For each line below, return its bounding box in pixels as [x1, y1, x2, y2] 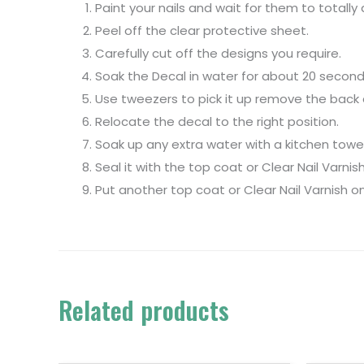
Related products [58, 291, 229, 328]
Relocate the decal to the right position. [95, 112, 339, 130]
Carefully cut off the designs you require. [95, 44, 341, 62]
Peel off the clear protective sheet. [95, 21, 309, 39]
